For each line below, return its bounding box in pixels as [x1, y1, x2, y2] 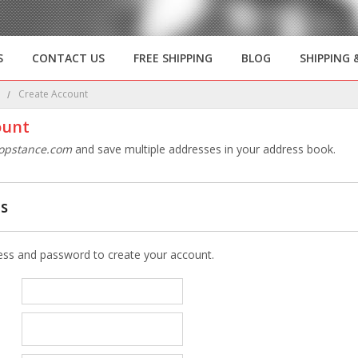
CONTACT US [32, 50, 105, 66]
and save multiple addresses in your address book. [72, 141, 336, 157]
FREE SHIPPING [133, 50, 213, 66]
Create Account [18, 87, 88, 101]
